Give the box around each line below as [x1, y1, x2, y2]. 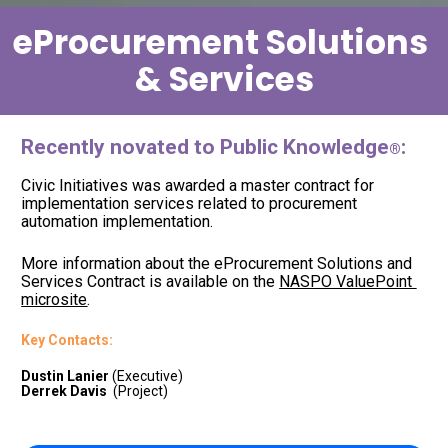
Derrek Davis [21, 383, 108, 400]
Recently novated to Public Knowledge [21, 135, 390, 160]
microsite [21, 290, 88, 310]
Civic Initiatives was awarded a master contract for [21, 176, 375, 196]
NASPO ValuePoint [279, 272, 413, 292]
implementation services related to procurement [21, 194, 358, 214]
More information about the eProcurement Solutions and [21, 254, 413, 274]
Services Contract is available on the [21, 272, 280, 292]
